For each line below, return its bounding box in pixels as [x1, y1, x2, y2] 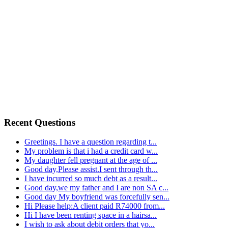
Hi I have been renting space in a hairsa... [24, 211, 157, 220]
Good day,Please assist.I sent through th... [24, 165, 158, 174]
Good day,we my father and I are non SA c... [24, 183, 168, 192]
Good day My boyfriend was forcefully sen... [24, 192, 169, 202]
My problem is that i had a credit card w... [24, 147, 158, 156]
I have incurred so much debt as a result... [24, 174, 157, 183]
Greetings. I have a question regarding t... [24, 137, 157, 147]
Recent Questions [4, 117, 75, 128]
